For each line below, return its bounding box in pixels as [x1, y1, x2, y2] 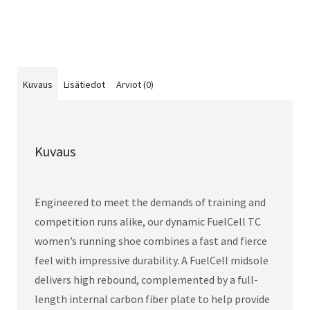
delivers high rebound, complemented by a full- [35, 272, 258, 286]
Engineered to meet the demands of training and [35, 194, 266, 209]
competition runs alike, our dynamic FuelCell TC [35, 214, 261, 228]
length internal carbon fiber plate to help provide [35, 291, 270, 306]
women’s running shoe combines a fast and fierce [35, 233, 267, 248]
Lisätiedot [64, 77, 105, 91]
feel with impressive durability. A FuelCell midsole [35, 253, 268, 267]
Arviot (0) [116, 77, 154, 91]
